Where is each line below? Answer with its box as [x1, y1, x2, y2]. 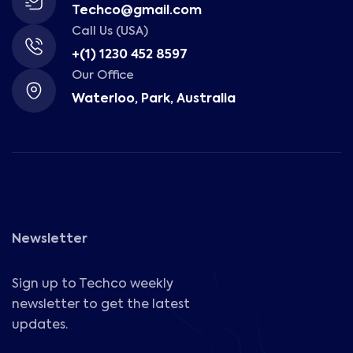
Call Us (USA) [72, 25, 148, 38]
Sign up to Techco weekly [12, 278, 173, 292]
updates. [12, 319, 68, 333]
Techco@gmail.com [72, 5, 202, 18]
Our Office [72, 69, 134, 82]
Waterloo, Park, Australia [72, 93, 236, 106]
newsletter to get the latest [12, 299, 190, 312]
